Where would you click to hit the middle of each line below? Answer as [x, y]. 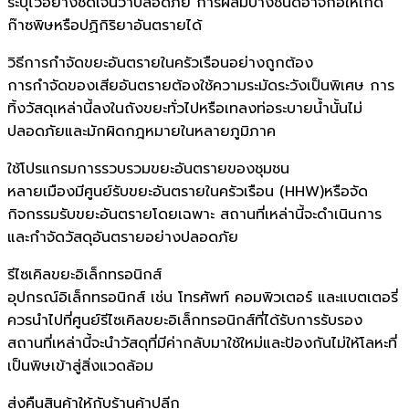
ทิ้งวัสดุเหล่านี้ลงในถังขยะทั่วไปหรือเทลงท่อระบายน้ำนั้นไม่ [185, 108]
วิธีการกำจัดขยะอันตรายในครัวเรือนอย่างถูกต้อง [160, 63]
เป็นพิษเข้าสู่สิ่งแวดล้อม [80, 366]
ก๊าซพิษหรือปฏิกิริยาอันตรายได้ [105, 25]
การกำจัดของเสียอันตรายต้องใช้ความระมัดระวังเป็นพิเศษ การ [201, 85]
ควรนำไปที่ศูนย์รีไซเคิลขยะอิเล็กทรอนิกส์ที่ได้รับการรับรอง [185, 320]
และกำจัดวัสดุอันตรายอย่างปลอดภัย [123, 237]
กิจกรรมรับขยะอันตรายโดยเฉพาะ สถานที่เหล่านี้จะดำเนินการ [194, 214]
